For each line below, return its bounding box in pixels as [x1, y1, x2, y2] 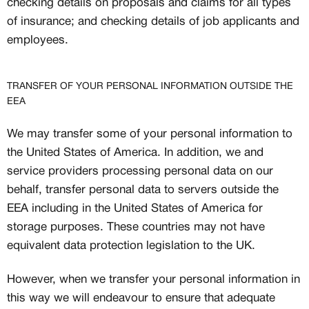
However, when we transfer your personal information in [7, 275, 300, 285]
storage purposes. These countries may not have [7, 222, 265, 232]
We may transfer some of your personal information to [7, 129, 292, 139]
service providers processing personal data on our [7, 166, 273, 177]
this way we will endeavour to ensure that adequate [7, 293, 275, 303]
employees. [7, 35, 68, 46]
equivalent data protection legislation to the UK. [7, 241, 259, 251]
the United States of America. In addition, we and [7, 148, 263, 158]
